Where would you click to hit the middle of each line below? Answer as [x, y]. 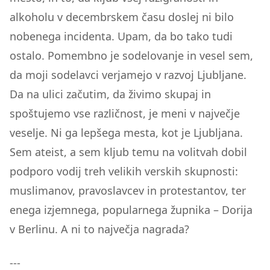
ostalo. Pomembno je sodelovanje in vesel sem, [131, 55]
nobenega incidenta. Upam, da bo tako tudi [121, 36]
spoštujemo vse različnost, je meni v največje [125, 113]
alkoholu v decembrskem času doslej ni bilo [122, 17]
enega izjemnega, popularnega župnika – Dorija [131, 210]
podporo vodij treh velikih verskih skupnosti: [124, 171]
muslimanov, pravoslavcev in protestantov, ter [128, 190]
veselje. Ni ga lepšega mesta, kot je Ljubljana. [126, 133]
